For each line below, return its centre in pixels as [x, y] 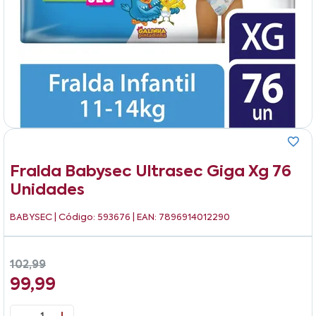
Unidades [47, 190]
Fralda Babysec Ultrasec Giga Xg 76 [151, 172]
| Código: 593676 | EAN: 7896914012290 [141, 217]
